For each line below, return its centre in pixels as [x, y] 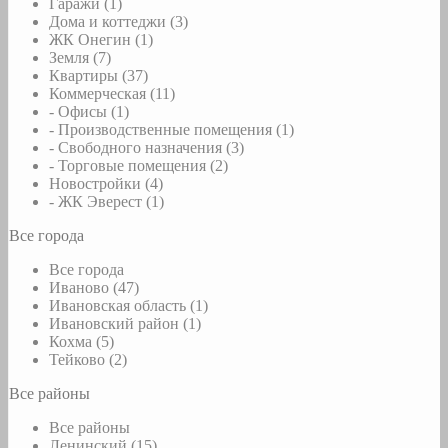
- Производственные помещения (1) [171, 130]
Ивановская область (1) [128, 306]
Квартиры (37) [98, 76]
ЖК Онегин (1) [101, 40]
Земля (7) [80, 58]
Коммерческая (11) [112, 94]
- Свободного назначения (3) [146, 148]
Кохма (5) [81, 342]
